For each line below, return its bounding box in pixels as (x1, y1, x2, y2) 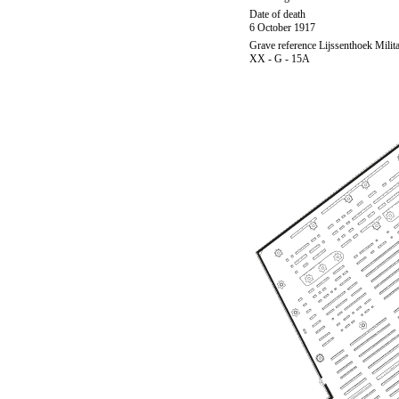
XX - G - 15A (249, 53, 310, 65)
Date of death (249, 8, 305, 20)
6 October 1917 (249, 21, 315, 34)
